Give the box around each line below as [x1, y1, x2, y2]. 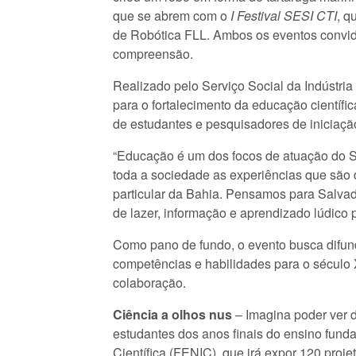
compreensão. [113, 44, 193, 63]
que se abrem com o [113, 6, 230, 25]
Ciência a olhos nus [113, 305, 232, 323]
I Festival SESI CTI [230, 6, 337, 25]
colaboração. [113, 273, 189, 292]
